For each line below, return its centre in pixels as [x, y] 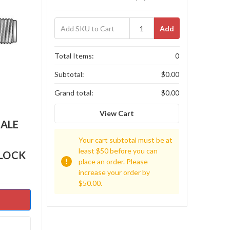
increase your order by [114, 172]
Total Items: [74, 56]
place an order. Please [113, 161]
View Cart [117, 113]
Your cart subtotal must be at [126, 140]
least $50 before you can [118, 150]
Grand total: [74, 93]
